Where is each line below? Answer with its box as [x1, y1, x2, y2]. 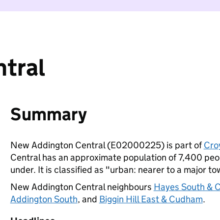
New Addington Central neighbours [10, 181, 154, 192]
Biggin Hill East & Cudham [99, 193, 203, 205]
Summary [10, 103, 87, 125]
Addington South [10, 193, 78, 205]
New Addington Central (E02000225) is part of [10, 139, 204, 151]
